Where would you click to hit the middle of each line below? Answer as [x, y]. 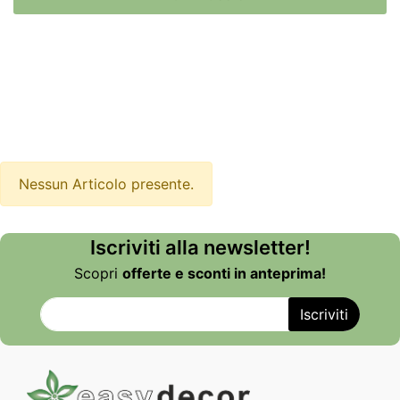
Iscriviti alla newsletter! [200, 247]
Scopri [98, 273]
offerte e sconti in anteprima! [224, 273]
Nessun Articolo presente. [106, 183]
